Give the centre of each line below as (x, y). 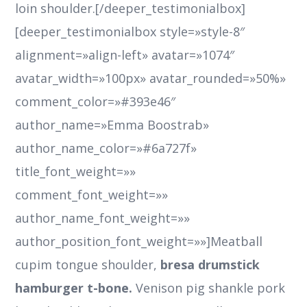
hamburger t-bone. (74, 288)
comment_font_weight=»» (92, 195)
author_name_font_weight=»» (103, 218)
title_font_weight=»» (76, 172)
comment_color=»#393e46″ (96, 102)
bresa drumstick (209, 265)
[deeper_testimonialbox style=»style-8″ (130, 32)
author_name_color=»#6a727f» (106, 148)
